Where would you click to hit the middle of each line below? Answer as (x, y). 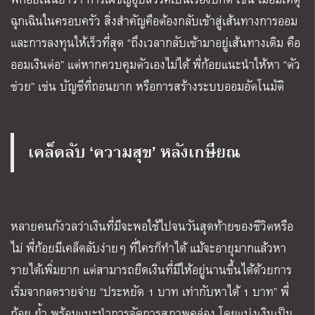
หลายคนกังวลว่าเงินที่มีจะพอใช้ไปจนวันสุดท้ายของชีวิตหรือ (152, 226)
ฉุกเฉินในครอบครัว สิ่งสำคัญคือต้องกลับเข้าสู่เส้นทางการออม (154, 21)
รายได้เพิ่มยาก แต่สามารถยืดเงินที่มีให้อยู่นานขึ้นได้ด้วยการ (151, 270)
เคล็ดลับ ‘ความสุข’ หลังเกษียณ (134, 151)
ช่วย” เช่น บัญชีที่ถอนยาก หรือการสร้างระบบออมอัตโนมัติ (147, 86)
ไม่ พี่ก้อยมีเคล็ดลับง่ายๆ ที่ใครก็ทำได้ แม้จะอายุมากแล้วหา (148, 248)
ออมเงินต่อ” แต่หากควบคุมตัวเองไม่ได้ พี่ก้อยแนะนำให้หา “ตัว (155, 65)
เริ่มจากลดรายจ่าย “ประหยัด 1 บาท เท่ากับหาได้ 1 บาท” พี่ (150, 292)
